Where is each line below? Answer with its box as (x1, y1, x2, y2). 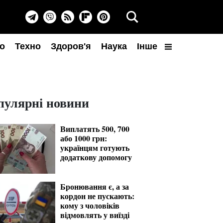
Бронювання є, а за (60, 181, 129, 192)
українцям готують (60, 142, 129, 153)
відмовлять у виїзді (60, 209, 129, 221)
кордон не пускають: (60, 190, 134, 202)
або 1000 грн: (60, 132, 107, 144)
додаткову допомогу (60, 151, 132, 163)
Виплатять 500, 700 (60, 123, 129, 134)
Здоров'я (51, 41, 91, 51)
